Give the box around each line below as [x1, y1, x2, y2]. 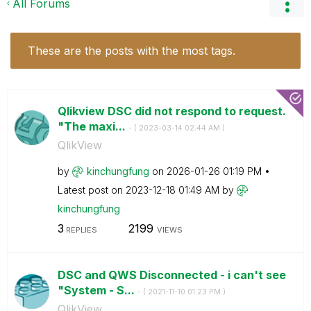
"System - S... [57, 283, 137, 297]
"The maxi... [57, 119, 128, 133]
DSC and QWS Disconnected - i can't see [57, 268, 286, 282]
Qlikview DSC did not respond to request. [57, 103, 286, 118]
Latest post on [57, 183, 126, 196]
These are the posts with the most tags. [28, 43, 235, 58]
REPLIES [63, 225, 97, 235]
